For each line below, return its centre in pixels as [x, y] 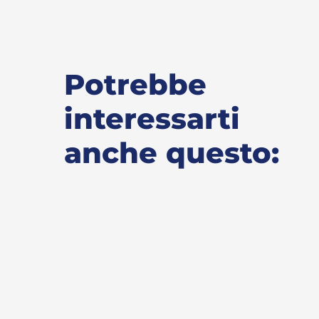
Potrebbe [135, 84]
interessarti [152, 118]
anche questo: [172, 152]
